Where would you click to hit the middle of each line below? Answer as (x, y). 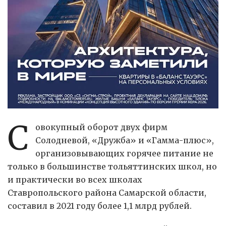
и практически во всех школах (75, 180)
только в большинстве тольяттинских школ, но (112, 167)
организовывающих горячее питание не (124, 154)
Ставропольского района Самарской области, (107, 193)
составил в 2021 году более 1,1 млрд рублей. (100, 206)
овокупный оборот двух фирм (101, 127)
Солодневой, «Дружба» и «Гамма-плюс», (124, 140)
